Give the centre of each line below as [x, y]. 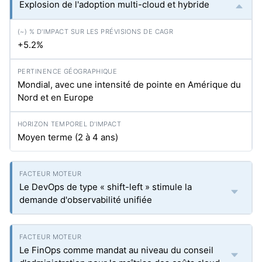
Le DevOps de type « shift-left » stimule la [106, 187]
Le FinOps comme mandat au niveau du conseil [116, 250]
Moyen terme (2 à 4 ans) [68, 137]
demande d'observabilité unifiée [86, 200]
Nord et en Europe [56, 97]
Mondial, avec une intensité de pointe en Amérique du [129, 85]
